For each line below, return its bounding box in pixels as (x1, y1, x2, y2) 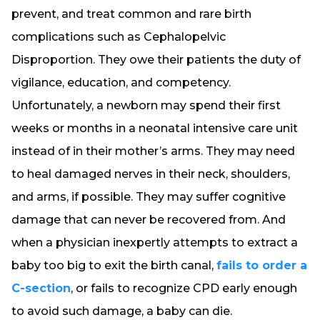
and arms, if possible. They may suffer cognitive (11, 190, 286, 204)
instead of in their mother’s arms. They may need (11, 144, 295, 158)
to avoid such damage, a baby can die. (11, 304, 232, 318)
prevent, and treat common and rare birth (11, 7, 251, 21)
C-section (11, 281, 71, 295)
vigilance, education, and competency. (11, 76, 231, 89)
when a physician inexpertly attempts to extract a (11, 236, 298, 249)
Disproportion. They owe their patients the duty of (11, 53, 301, 66)
